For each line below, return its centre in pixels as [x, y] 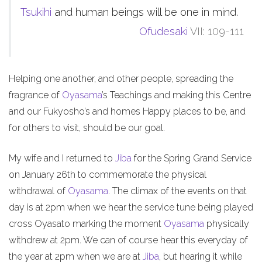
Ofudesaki [163, 32]
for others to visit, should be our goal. [87, 127]
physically [227, 223]
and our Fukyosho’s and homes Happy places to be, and [127, 111]
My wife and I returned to [62, 158]
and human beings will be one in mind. [145, 12]
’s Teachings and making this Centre [176, 95]
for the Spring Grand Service [192, 158]
